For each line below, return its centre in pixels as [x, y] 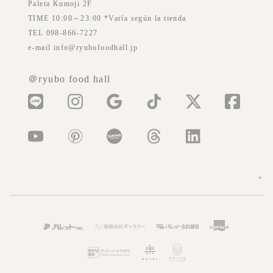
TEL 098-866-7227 [63, 33]
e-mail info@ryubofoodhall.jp [83, 48]
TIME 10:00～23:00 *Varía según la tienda [107, 19]
